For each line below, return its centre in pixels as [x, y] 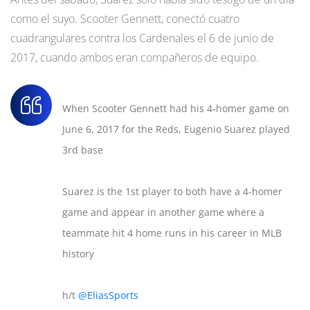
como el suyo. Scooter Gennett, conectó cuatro [125, 19]
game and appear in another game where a [163, 212]
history [78, 254]
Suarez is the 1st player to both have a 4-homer [172, 192]
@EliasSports [108, 295]
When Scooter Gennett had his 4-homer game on [176, 109]
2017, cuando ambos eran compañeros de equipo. [135, 58]
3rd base [83, 150]
